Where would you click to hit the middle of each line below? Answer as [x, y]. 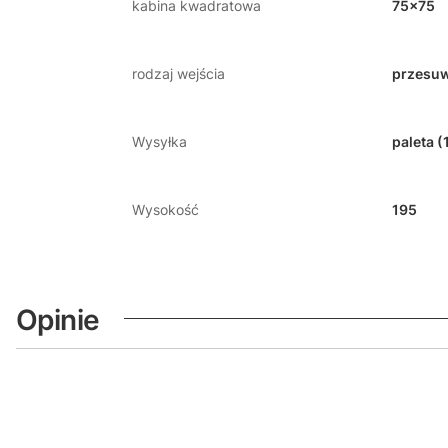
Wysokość [165, 209]
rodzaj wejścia [178, 73]
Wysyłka [159, 141]
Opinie [58, 319]
